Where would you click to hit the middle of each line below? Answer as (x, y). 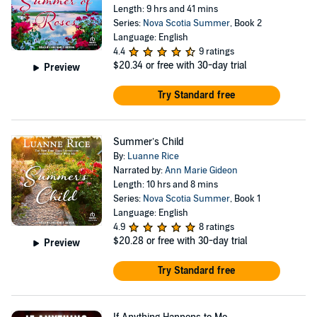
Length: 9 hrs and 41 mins (165, 9)
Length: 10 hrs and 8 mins (165, 185)
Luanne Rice (153, 156)
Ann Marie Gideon (201, 171)
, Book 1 (245, 199)
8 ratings (216, 227)
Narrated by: (139, 171)
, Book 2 (246, 23)
